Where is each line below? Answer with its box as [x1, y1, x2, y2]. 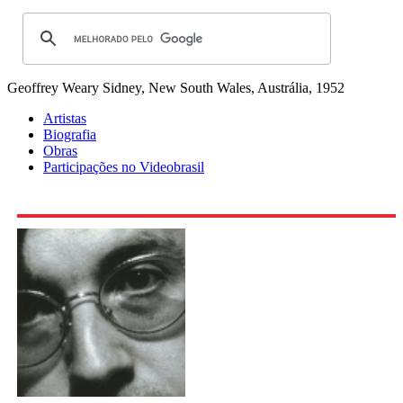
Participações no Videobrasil [43, 159, 204, 175]
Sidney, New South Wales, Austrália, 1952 [103, 80, 345, 96]
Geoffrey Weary [7, 80, 99, 96]
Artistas [43, 111, 86, 127]
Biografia [43, 127, 96, 143]
